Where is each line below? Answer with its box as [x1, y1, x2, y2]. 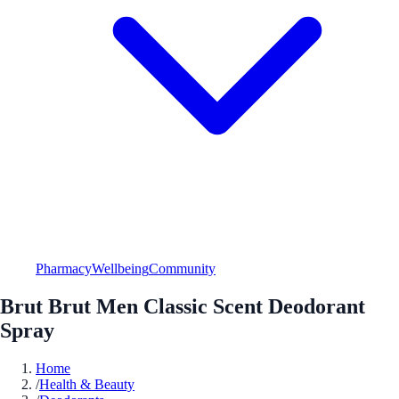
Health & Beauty [39, 376, 134, 392]
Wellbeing [92, 260, 149, 276]
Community [149, 260, 216, 276]
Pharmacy [36, 260, 92, 276]
